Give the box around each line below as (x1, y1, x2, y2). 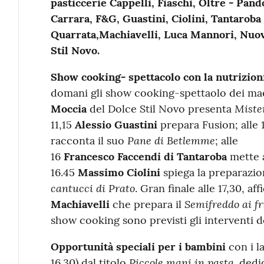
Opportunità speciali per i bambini (50, 239, 229, 253)
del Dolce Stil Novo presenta (86, 101, 235, 115)
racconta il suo (50, 133, 127, 147)
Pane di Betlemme (127, 133, 215, 147)
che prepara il (109, 197, 184, 211)
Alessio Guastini (74, 117, 157, 131)
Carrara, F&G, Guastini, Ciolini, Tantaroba (50, 11, 261, 25)
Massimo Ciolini (77, 165, 160, 179)
